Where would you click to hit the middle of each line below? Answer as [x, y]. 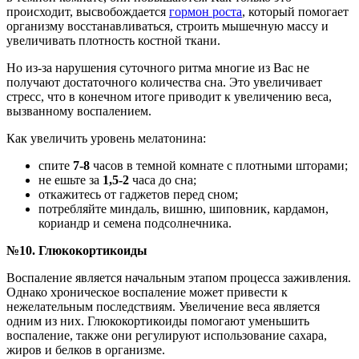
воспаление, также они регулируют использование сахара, [167, 336]
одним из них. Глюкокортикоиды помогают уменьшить [158, 321]
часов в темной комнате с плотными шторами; [219, 166]
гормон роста [206, 12]
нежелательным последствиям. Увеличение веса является [163, 307]
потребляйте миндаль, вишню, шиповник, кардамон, [184, 209]
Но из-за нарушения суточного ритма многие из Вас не [158, 68]
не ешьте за [71, 180]
